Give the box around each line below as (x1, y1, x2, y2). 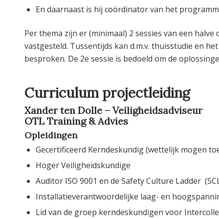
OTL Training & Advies (24, 115, 128, 128)
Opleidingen (24, 130, 77, 141)
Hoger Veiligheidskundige (36, 160, 131, 171)
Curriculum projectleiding (24, 84, 190, 102)
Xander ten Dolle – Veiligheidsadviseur (24, 104, 202, 117)
